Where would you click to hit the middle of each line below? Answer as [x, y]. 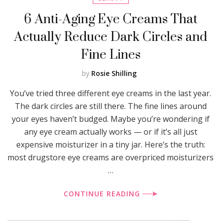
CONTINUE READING [103, 193]
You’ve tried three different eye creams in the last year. [110, 93]
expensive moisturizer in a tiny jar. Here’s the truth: [110, 144]
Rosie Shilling [114, 73]
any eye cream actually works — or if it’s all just [110, 131]
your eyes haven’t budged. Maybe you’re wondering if [110, 119]
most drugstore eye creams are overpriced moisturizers [110, 157]
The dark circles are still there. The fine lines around [110, 106]
